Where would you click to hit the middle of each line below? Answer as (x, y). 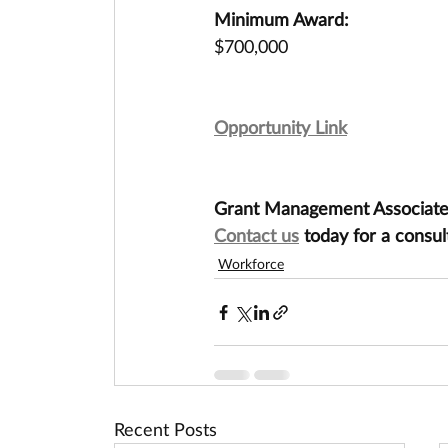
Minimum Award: (281, 19)
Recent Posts (165, 429)
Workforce (251, 263)
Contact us (256, 235)
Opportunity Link (280, 127)
